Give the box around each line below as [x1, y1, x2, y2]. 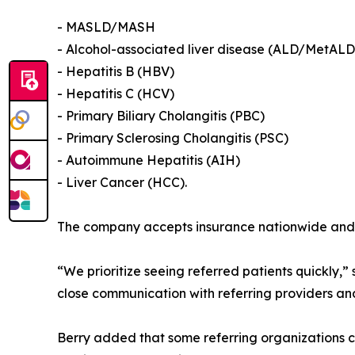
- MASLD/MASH [57, 19, 155, 36]
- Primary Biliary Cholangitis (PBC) [57, 108, 265, 124]
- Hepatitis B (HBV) [57, 63, 174, 80]
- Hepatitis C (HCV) [57, 86, 174, 102]
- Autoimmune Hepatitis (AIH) [57, 152, 240, 169]
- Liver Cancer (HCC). [57, 174, 187, 191]
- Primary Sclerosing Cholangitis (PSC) [57, 130, 288, 147]
